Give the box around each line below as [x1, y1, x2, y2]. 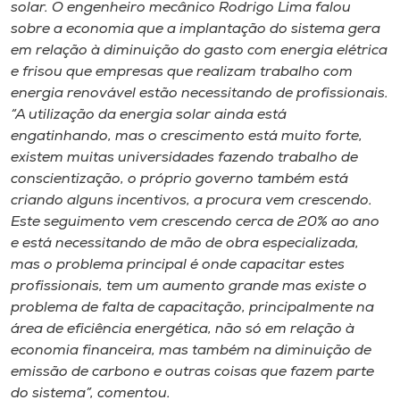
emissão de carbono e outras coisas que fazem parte [11, 365, 374, 379]
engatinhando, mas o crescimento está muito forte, [11, 129, 362, 144]
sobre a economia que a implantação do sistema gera [11, 22, 380, 37]
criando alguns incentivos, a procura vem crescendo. [11, 194, 372, 208]
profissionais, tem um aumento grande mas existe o [11, 279, 367, 294]
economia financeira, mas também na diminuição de [11, 344, 371, 358]
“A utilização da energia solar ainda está [11, 108, 287, 122]
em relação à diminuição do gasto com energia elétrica [11, 44, 387, 58]
